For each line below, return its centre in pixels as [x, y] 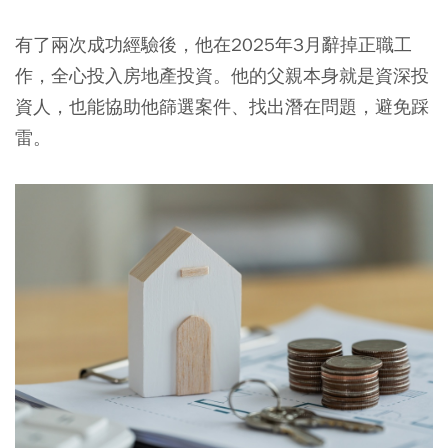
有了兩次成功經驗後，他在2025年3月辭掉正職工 [213, 44]
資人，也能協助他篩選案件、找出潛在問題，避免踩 [222, 106]
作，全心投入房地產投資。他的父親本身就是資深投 [222, 75]
